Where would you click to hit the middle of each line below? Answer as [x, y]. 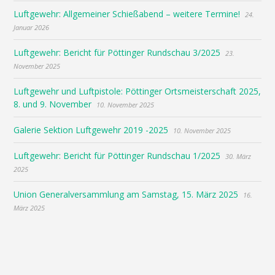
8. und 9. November [53, 104]
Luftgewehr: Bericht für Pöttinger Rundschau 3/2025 [117, 53]
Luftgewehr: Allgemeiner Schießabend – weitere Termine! [127, 14]
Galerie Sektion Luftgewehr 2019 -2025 [91, 130]
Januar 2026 [32, 28]
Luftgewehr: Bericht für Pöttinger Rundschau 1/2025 [117, 156]
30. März [238, 157]
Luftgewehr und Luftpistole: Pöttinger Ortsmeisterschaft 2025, [137, 91]
